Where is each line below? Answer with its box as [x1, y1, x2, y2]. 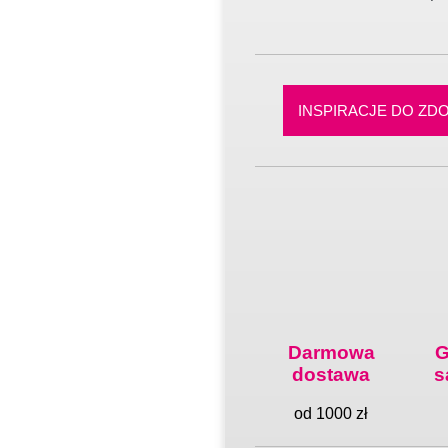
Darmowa [287, 342, 375, 364]
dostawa [292, 364, 371, 386]
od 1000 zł [294, 405, 369, 423]
